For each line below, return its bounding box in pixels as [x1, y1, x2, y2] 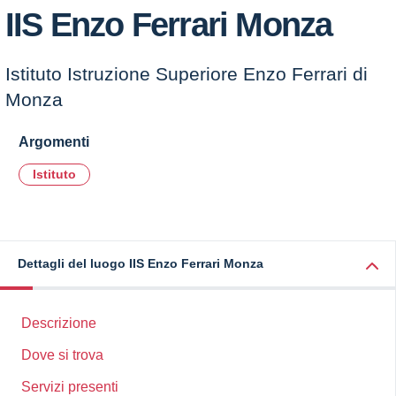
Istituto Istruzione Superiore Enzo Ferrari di [5, 64, 368, 85]
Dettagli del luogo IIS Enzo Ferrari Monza [18, 256, 263, 270]
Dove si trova [21, 347, 103, 362]
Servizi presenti [21, 379, 118, 394]
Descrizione [21, 316, 96, 331]
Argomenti [19, 134, 89, 149]
